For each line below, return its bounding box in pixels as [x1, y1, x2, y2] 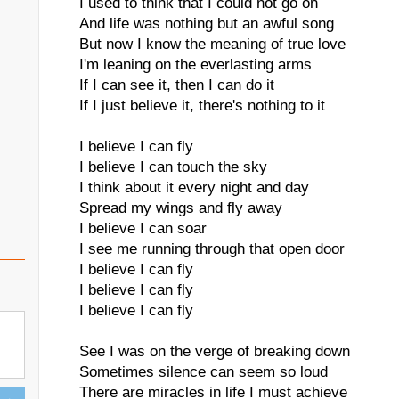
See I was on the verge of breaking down [79, 343, 350, 360]
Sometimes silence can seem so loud [79, 363, 328, 380]
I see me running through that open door [79, 240, 345, 257]
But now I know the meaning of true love [79, 36, 346, 53]
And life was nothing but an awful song [79, 15, 334, 32]
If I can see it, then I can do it [79, 77, 274, 94]
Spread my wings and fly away [79, 199, 282, 216]
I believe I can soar [79, 220, 207, 237]
